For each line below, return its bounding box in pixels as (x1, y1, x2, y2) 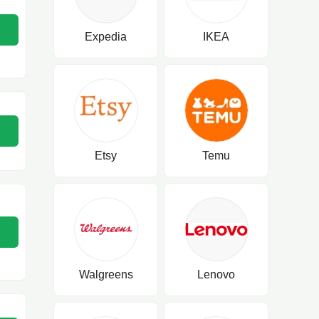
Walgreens (78, 268, 133, 281)
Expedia (85, 31, 127, 43)
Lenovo (197, 268, 235, 281)
